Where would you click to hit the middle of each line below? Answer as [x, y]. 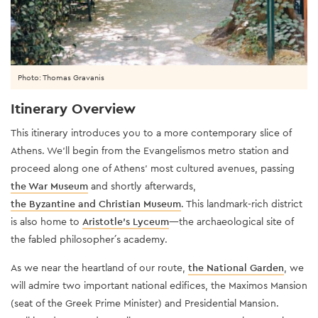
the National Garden [236, 267]
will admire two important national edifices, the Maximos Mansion [159, 285]
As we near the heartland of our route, [99, 267]
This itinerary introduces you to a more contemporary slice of [151, 132]
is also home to [46, 221]
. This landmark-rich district [242, 203]
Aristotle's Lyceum [126, 221]
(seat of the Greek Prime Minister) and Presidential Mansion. [145, 303]
